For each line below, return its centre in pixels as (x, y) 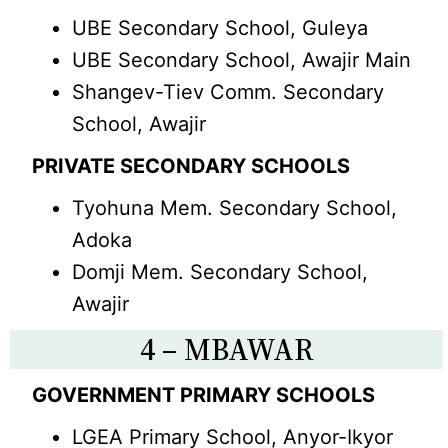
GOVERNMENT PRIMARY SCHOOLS (204, 395)
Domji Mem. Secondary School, (220, 272)
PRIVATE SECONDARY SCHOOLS (191, 166)
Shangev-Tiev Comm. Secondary (228, 92)
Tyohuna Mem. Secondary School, (235, 208)
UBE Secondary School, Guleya (220, 28)
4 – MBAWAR (226, 349)
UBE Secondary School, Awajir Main (242, 60)
